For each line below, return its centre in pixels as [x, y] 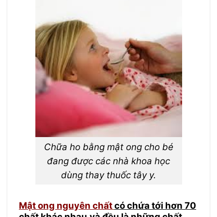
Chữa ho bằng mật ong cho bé [108, 147]
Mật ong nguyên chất [66, 206]
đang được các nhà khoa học [108, 161]
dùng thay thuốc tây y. [108, 175]
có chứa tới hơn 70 [155, 206]
